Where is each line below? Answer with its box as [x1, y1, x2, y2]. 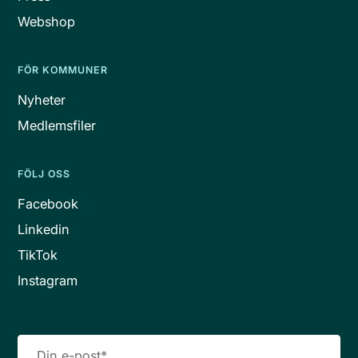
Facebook [18, 196, 79, 213]
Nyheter [18, 92, 66, 109]
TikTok [18, 247, 58, 264]
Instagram [18, 272, 78, 289]
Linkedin [18, 221, 70, 238]
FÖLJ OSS [18, 168, 71, 181]
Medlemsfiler [18, 117, 97, 134]
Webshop [18, 14, 76, 30]
